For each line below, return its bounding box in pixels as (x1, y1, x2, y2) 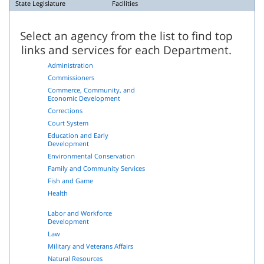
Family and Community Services (48, 163, 145, 173)
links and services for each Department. (21, 41, 232, 58)
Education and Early (48, 130, 108, 140)
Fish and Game (48, 176, 93, 185)
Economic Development (48, 93, 120, 103)
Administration (48, 60, 93, 70)
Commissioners (48, 72, 94, 82)
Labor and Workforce (48, 208, 112, 217)
